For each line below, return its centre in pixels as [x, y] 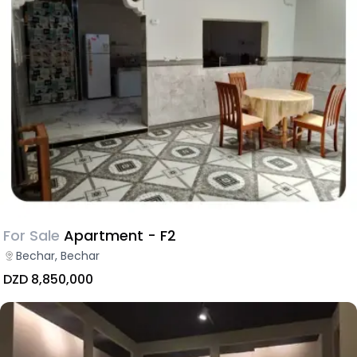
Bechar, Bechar [58, 255]
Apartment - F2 [120, 235]
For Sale [31, 235]
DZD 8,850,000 [48, 279]
